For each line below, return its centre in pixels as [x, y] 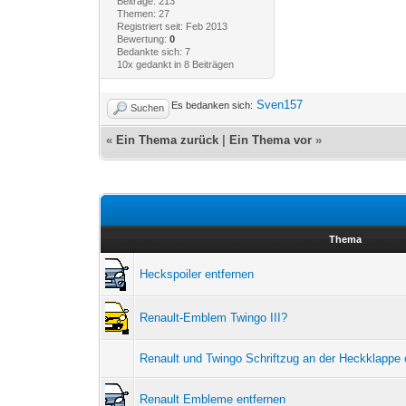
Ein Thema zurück [168, 140]
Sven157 [280, 104]
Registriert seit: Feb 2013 [172, 26]
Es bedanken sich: [213, 105]
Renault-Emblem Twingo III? [214, 317]
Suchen [148, 107]
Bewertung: [143, 39]
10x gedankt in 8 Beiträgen [175, 64]
